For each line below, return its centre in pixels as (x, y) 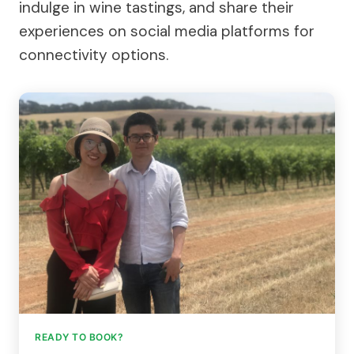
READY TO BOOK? (79, 337)
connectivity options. (94, 55)
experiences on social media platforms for (167, 31)
